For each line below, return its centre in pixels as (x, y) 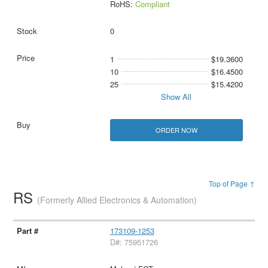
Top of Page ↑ (232, 184)
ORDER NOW (176, 130)
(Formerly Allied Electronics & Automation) (117, 200)
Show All (176, 97)
